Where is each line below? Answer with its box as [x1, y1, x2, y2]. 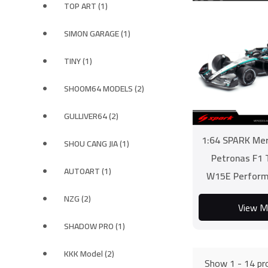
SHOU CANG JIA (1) [64, 136, 129, 151]
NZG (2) [64, 191, 91, 206]
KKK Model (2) [64, 246, 114, 261]
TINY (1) [64, 53, 92, 69]
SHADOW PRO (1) [64, 218, 125, 234]
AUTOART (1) [64, 163, 111, 179]
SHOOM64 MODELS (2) [64, 81, 144, 96]
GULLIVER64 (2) [64, 108, 118, 124]
